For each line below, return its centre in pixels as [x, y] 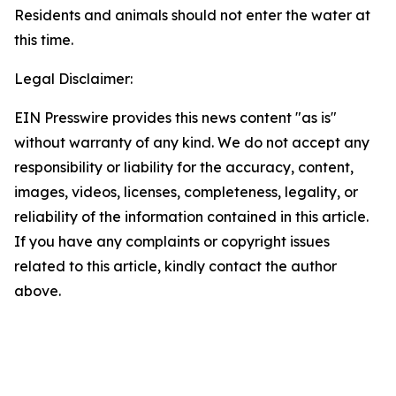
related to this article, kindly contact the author [175, 266]
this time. [44, 40]
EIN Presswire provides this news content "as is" [175, 118]
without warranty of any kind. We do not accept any [192, 142]
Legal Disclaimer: [73, 79]
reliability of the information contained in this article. [191, 217]
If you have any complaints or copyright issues [172, 241]
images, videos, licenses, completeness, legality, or [186, 192]
